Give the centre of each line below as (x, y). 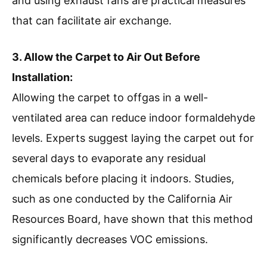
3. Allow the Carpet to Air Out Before (106, 57)
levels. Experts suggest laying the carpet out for (133, 138)
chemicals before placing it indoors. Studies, (123, 179)
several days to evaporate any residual (109, 159)
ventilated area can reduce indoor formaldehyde (133, 118)
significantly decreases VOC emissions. (110, 240)
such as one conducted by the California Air (122, 199)
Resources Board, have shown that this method (132, 219)
